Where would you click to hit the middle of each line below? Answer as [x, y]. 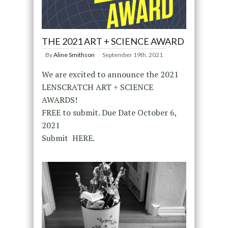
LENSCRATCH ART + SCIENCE [97, 87]
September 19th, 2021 [132, 55]
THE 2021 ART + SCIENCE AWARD [113, 41]
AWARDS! [59, 100]
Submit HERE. [68, 138]
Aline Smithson [74, 55]
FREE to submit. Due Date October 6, [109, 112]
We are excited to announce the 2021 [110, 74]
